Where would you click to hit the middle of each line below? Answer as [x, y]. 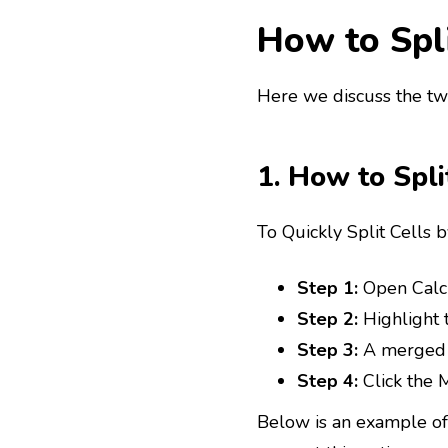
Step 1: [327, 288]
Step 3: [327, 350]
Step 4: [327, 381]
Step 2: [327, 319]
